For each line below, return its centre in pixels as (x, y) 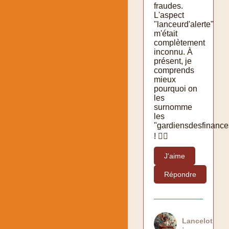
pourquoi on (176, 88)
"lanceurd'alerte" (184, 24)
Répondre (180, 174)
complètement (179, 42)
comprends (174, 70)
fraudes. (168, 6)
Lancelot (197, 221)
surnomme (173, 107)
